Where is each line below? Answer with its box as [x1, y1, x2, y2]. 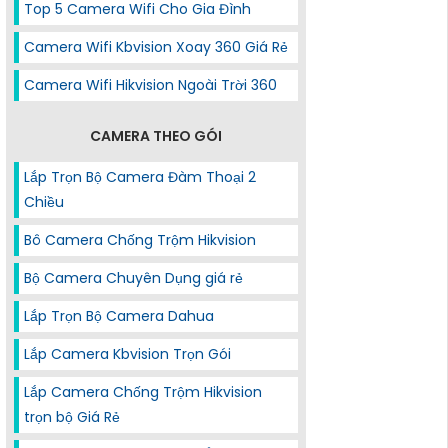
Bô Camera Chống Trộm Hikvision [24, 230, 256, 250]
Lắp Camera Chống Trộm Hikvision [24, 382, 262, 402]
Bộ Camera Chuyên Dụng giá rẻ [24, 268, 243, 288]
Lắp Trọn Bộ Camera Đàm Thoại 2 [24, 167, 256, 187]
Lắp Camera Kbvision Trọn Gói [24, 344, 231, 364]
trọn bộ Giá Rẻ [24, 407, 120, 427]
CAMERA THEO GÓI [90, 126, 222, 146]
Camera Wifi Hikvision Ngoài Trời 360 [24, 75, 277, 95]
